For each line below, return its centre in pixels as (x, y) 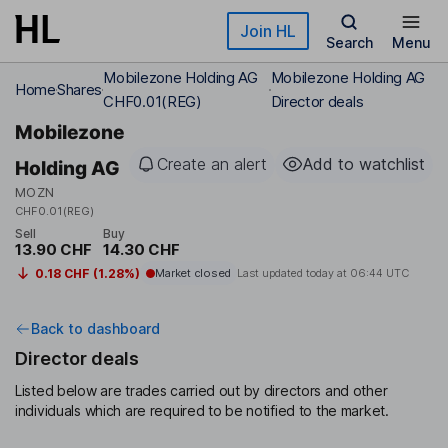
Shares (80, 89)
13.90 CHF (53, 250)
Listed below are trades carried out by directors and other (201, 391)
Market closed (192, 273)
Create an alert (212, 164)
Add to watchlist (364, 164)
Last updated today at (293, 273)
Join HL (268, 31)
